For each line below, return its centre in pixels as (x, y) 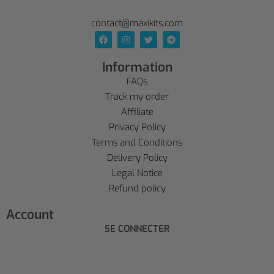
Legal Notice (137, 173)
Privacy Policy (137, 127)
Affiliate (137, 112)
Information (137, 67)
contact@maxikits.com (137, 23)
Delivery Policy (137, 157)
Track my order (137, 96)
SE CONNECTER (137, 228)
